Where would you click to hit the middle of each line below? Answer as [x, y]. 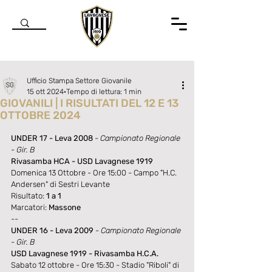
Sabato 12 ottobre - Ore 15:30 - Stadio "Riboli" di [96, 265]
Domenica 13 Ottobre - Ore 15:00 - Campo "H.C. [95, 173]
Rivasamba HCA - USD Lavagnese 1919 [82, 161]
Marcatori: [30, 207]
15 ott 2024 [45, 92]
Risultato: [29, 196]
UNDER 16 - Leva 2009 [52, 230]
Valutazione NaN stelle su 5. [72, 125]
